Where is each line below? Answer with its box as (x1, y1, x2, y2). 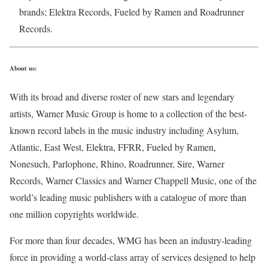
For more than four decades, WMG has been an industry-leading (10, 233, 252, 246)
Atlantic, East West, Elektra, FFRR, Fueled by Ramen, (10, 140, 216, 153)
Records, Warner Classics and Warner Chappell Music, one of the (10, 173, 257, 187)
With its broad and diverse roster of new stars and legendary (10, 90, 234, 103)
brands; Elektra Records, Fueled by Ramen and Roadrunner (19, 5, 244, 18)
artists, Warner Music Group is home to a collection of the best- (10, 106, 247, 120)
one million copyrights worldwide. (10, 207, 139, 220)
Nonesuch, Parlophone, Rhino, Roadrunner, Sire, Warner (10, 157, 224, 170)
